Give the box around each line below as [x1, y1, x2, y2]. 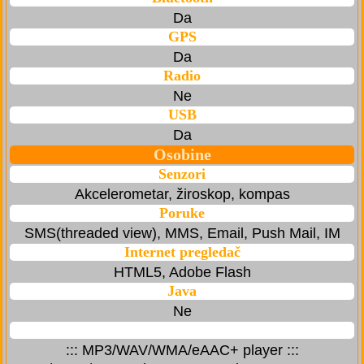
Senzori [158, 166, 206, 183]
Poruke [159, 205, 205, 222]
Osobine [153, 145, 211, 164]
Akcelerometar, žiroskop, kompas [74, 186, 290, 203]
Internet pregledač [123, 244, 240, 261]
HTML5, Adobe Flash [113, 264, 251, 281]
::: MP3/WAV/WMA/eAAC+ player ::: [65, 342, 299, 359]
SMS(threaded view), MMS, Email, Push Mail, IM [24, 225, 340, 242]
